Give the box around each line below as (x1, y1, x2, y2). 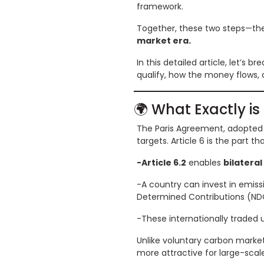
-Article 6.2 (137, 157, 186, 169)
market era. (137, 35, 191, 47)
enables (186, 157, 223, 169)
